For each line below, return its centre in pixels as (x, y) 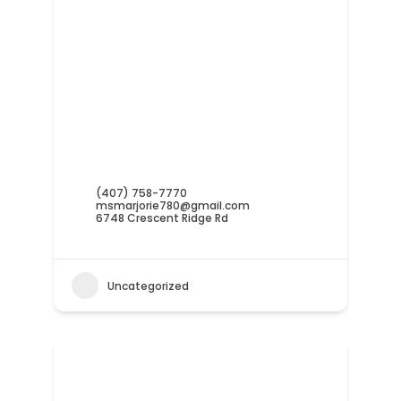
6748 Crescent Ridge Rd (162, 218)
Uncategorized (148, 286)
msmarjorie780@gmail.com (172, 206)
